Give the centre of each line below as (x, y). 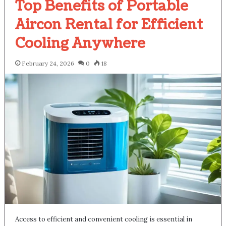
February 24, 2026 (48, 63)
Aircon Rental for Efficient (109, 24)
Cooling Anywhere (80, 43)
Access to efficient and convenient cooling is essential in (103, 219)
